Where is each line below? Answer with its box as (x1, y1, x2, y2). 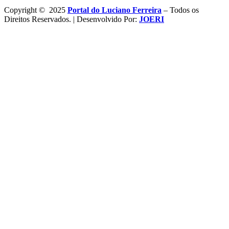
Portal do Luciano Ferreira (67, 6, 162, 15)
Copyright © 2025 (4, 6, 67, 15)
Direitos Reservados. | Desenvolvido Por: (4, 15, 139, 24)
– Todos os (162, 6, 199, 15)
